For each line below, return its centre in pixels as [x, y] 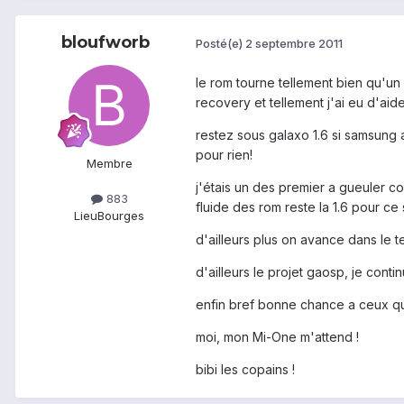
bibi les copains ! [245, 369]
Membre [109, 163]
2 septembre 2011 [294, 44]
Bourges [121, 215]
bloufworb [106, 42]
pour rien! [224, 154]
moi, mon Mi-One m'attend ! [277, 336]
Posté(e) [220, 44]
